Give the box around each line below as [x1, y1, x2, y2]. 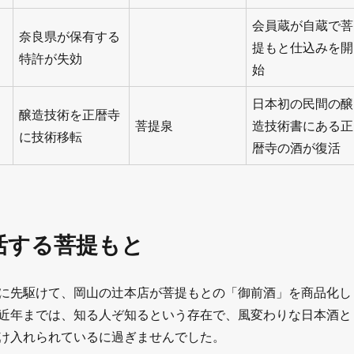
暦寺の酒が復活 [251, 140, 341, 156]
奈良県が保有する [18, 28, 120, 45]
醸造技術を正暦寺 [18, 107, 120, 123]
